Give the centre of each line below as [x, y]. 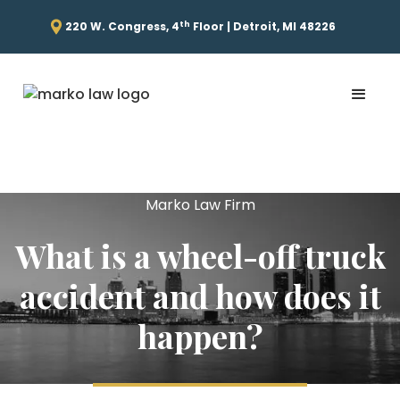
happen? [200, 336]
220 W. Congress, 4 [122, 26]
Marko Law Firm [200, 205]
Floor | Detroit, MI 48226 [262, 26]
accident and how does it [200, 296]
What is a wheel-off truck [200, 255]
